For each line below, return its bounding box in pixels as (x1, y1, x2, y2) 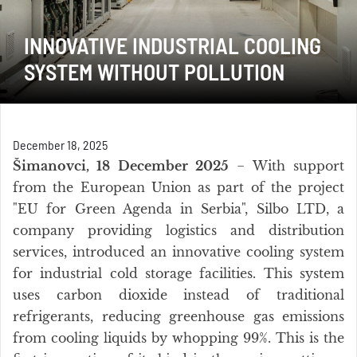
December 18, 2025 (13, 139, 108, 152)
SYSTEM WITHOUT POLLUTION (24, 63, 284, 85)
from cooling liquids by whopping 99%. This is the (13, 330, 344, 346)
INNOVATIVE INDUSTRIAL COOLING (24, 37, 321, 59)
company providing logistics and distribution (13, 222, 344, 238)
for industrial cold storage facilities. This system (13, 265, 344, 281)
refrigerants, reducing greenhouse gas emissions (13, 308, 344, 324)
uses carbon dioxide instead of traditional (13, 287, 344, 303)
